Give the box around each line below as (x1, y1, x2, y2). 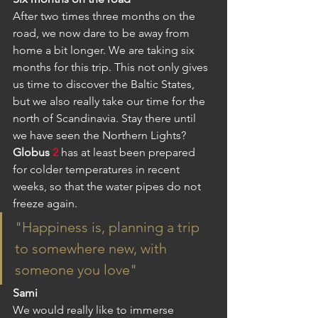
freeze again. (13, 196, 77, 210)
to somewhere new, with (15, 239, 170, 257)
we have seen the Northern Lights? (13, 128, 189, 142)
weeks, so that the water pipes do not (13, 179, 204, 193)
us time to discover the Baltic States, (13, 77, 197, 91)
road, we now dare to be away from (13, 26, 192, 40)
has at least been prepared (61, 145, 198, 159)
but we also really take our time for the (13, 94, 208, 108)
